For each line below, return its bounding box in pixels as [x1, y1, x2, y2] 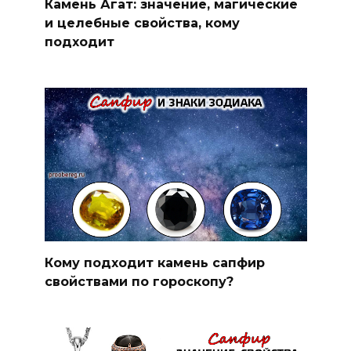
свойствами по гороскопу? [44, 273, 233, 289]
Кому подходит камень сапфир [44, 255, 265, 270]
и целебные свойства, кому [44, 15, 240, 31]
